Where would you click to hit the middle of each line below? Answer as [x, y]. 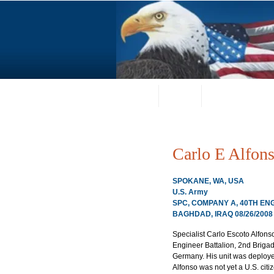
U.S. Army [190, 192]
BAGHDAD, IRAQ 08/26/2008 [223, 214]
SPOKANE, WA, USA [208, 181]
